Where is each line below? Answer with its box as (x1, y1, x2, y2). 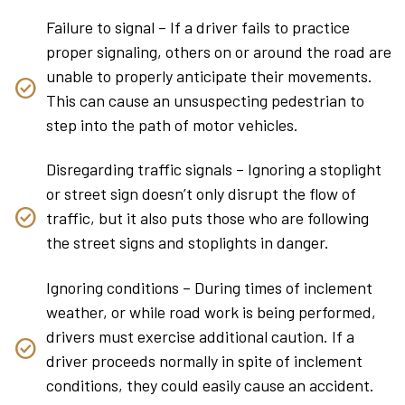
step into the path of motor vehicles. (46, 114, 298, 135)
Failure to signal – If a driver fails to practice (46, 16, 350, 37)
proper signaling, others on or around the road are (46, 41, 391, 61)
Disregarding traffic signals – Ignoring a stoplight (46, 159, 381, 180)
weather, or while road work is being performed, (46, 301, 376, 322)
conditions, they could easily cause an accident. (46, 374, 374, 395)
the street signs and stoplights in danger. (46, 232, 329, 253)
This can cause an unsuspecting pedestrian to (46, 89, 364, 110)
